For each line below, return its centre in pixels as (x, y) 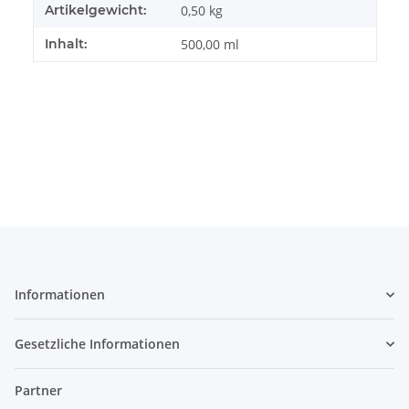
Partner (38, 391)
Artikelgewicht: (95, 10)
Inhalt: (66, 44)
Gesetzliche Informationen (97, 344)
